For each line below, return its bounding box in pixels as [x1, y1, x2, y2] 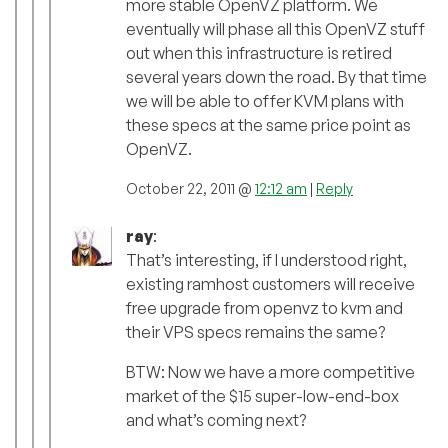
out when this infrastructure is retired [126, 43, 392, 64]
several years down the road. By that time [126, 67, 427, 88]
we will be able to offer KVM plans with [126, 91, 404, 112]
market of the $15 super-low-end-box [126, 386, 399, 407]
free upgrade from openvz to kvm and [126, 298, 403, 319]
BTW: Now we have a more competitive [126, 362, 415, 383]
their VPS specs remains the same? [126, 322, 385, 343]
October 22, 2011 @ [126, 180, 255, 198]
